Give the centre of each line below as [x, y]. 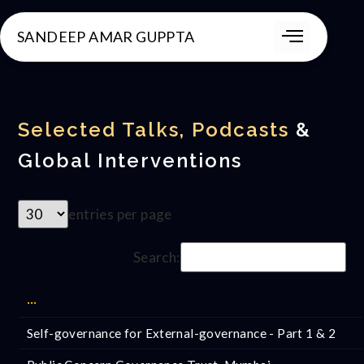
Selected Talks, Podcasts [154, 130]
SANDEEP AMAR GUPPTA [106, 37]
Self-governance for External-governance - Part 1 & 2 [181, 333]
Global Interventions [130, 160]
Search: [156, 257]
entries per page [120, 214]
